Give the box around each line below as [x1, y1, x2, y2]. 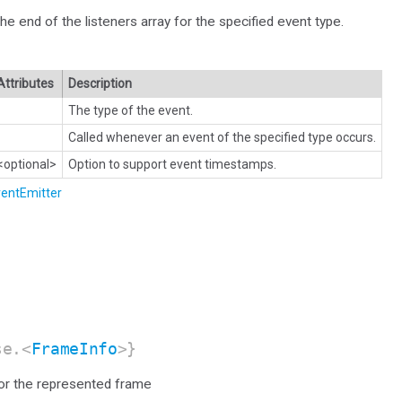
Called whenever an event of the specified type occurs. [68, 130, 376, 145]
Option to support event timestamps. [68, 157, 276, 172]
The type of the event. [68, 103, 193, 118]
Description [68, 76, 132, 92]
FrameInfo [31, 339, 118, 359]
